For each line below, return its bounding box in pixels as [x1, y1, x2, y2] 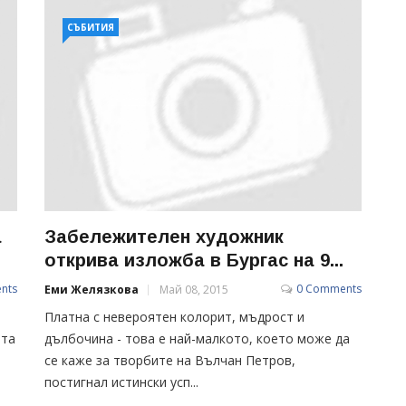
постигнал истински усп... [44, 372, 198, 391]
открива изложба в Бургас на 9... [44, 249, 343, 270]
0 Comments [296, 280, 362, 296]
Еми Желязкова [44, 281, 139, 297]
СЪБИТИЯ [67, 21, 114, 34]
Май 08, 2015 [159, 281, 228, 297]
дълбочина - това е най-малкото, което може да [44, 329, 350, 347]
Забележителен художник [44, 226, 284, 246]
